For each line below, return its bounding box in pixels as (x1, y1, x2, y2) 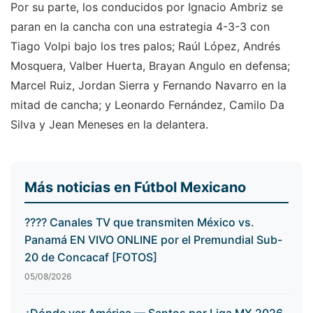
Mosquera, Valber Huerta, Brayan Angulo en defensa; (10, 59, 290, 73)
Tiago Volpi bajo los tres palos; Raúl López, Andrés (10, 39, 280, 54)
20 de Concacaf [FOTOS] (24, 250, 157, 265)
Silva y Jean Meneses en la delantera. (10, 117, 208, 132)
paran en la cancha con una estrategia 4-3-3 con (10, 20, 270, 34)
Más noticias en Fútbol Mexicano (24, 179, 246, 196)
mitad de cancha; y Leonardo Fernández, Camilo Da (10, 98, 284, 112)
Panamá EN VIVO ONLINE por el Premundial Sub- (24, 233, 282, 247)
